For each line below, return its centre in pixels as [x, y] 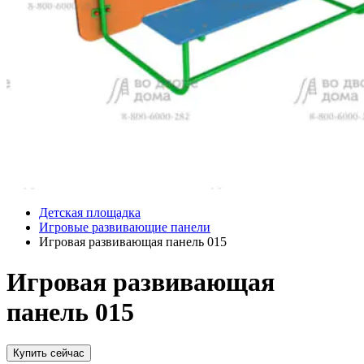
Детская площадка [90, 213]
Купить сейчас [49, 353]
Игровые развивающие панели [125, 227]
